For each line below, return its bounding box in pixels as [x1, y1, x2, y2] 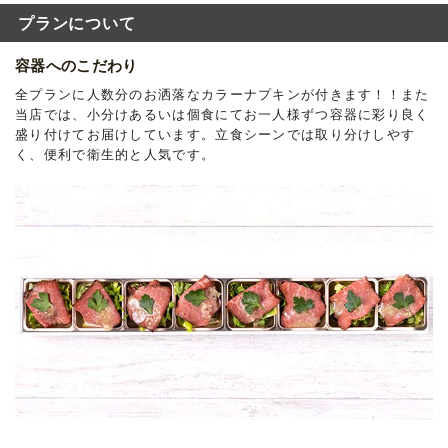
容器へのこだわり [15, 57, 138, 75]
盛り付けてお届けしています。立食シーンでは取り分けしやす [15, 127, 416, 143]
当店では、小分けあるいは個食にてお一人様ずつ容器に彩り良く [15, 107, 430, 123]
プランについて [17, 14, 136, 32]
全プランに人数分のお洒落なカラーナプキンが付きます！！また [15, 87, 430, 103]
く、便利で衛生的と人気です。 [15, 147, 216, 163]
